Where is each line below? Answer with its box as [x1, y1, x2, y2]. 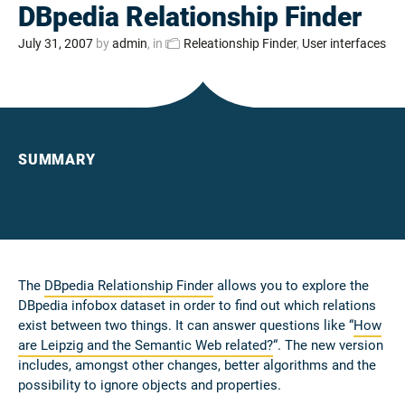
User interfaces [302, 36, 386, 51]
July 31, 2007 [18, 36, 93, 52]
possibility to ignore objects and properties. [18, 377, 281, 393]
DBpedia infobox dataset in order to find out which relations [18, 297, 376, 314]
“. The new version [273, 337, 383, 353]
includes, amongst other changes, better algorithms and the [18, 357, 376, 373]
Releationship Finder [184, 36, 297, 51]
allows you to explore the [213, 278, 369, 294]
